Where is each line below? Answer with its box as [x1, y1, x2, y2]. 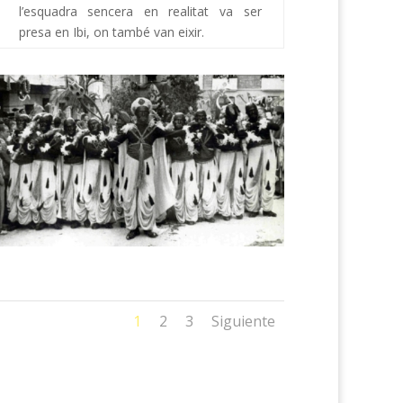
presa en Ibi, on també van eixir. [18, 22, 204, 40]
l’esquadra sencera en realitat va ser [18, 2, 262, 20]
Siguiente [210, 310, 275, 331]
